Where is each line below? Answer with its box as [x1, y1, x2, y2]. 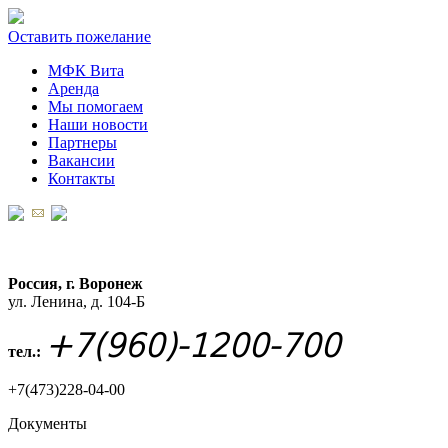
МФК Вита [48, 62, 124, 79]
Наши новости [48, 116, 148, 133]
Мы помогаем [48, 98, 143, 115]
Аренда [48, 80, 99, 97]
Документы [8, 415, 87, 432]
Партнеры [48, 134, 117, 151]
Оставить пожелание [8, 28, 151, 45]
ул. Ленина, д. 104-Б [8, 293, 145, 310]
